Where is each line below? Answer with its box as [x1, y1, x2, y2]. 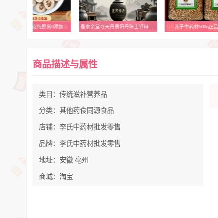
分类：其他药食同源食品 [38, 105, 114, 115]
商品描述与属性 [33, 57, 98, 71]
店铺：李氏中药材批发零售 [38, 121, 121, 132]
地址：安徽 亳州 [38, 154, 89, 165]
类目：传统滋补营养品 [38, 88, 107, 99]
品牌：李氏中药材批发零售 [38, 138, 121, 148]
